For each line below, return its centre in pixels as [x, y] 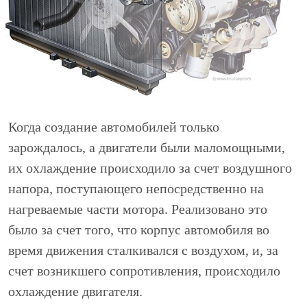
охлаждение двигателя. [75, 292]
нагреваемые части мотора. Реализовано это [138, 209]
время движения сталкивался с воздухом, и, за [143, 250]
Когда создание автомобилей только [114, 127]
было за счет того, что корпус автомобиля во [139, 230]
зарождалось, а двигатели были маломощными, [147, 148]
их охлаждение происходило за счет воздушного [150, 168]
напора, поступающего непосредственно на [136, 189]
